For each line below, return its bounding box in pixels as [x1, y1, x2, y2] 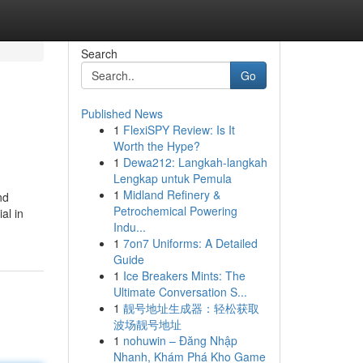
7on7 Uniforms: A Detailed [122, 235, 258, 251]
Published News [80, 105, 163, 122]
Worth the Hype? [113, 138, 200, 154]
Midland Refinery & [122, 186, 220, 203]
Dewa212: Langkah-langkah [122, 154, 267, 170]
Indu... [113, 219, 146, 235]
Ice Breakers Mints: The [122, 267, 246, 284]
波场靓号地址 [113, 316, 181, 332]
